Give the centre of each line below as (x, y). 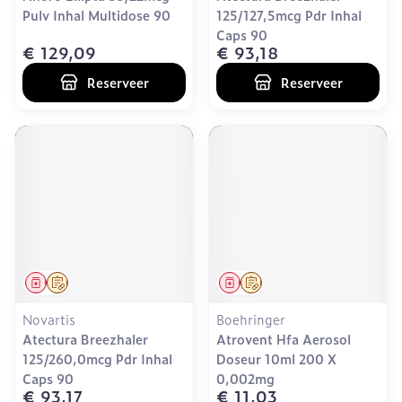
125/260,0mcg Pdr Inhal (97, 358)
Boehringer (251, 319)
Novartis (49, 319)
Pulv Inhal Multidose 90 (96, 15)
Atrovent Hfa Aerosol (284, 339)
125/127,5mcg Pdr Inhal (289, 15)
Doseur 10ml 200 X (276, 358)
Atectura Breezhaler (85, 339)
